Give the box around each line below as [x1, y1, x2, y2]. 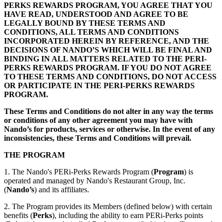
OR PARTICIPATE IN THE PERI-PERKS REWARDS [4, 81, 195, 90]
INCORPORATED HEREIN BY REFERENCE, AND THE [4, 37, 209, 46]
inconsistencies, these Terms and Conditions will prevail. [4, 134, 191, 143]
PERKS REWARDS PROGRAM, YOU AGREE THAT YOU [4, 1, 213, 10]
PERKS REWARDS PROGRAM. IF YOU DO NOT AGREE [4, 63, 212, 72]
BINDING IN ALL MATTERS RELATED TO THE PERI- [4, 55, 207, 63]
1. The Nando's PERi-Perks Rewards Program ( [4, 167, 154, 176]
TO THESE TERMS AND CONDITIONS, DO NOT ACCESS [4, 72, 217, 81]
